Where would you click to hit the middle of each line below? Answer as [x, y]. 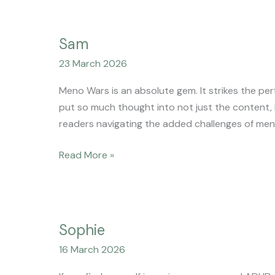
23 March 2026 [93, 64]
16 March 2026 [92, 249]
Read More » [87, 155]
